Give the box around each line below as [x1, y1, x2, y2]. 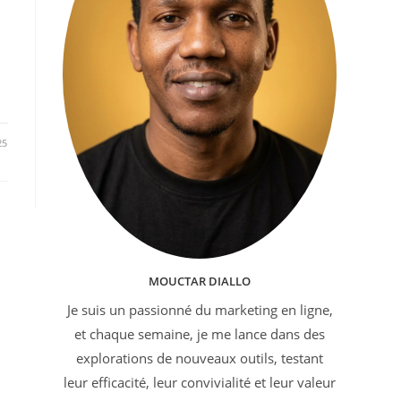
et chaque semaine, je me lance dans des [74, 324, 325, 343]
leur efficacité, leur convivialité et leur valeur [64, 372, 336, 391]
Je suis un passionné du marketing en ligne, [66, 300, 333, 319]
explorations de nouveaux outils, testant [76, 348, 323, 367]
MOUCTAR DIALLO [149, 272, 251, 289]
